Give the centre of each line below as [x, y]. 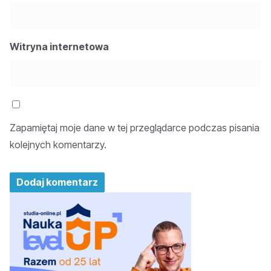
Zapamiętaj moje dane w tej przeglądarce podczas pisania [135, 127]
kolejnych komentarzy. [58, 144]
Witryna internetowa [59, 46]
